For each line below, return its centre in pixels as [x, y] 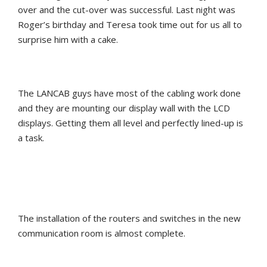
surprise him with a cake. [68, 39]
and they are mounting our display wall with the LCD [124, 108]
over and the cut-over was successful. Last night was [127, 9]
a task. [31, 137]
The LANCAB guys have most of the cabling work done [129, 93]
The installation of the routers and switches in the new [129, 218]
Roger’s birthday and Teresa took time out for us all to [130, 24]
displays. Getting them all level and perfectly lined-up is [131, 122]
